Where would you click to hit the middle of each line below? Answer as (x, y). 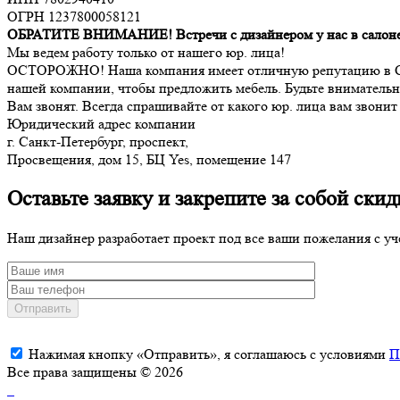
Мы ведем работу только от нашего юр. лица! (146, 52)
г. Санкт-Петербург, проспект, (98, 141)
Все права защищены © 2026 (95, 371)
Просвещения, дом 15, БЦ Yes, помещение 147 (149, 159)
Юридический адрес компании (101, 123)
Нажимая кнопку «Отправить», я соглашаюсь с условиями (207, 354)
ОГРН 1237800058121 (74, 16)
